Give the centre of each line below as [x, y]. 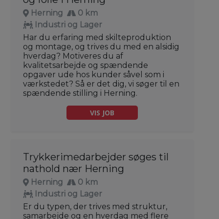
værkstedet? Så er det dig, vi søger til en [101, 84]
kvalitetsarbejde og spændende [86, 65]
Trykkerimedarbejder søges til [96, 157]
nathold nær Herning [74, 168]
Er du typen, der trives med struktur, [95, 206]
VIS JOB [102, 112]
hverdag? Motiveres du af [73, 56]
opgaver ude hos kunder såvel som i [94, 74]
